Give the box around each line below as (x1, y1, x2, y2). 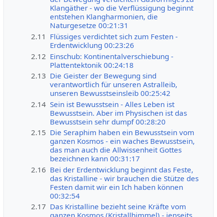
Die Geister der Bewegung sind (50, 71, 157, 81)
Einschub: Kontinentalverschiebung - (50, 51, 174, 61)
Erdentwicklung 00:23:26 (50, 40, 135, 50)
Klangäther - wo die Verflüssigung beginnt (50, 3, 194, 13)
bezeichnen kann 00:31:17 (50, 154, 140, 164)
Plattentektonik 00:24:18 (50, 60, 134, 70)
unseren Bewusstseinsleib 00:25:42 (50, 88, 171, 98)
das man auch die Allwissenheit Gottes (50, 145, 182, 155)
